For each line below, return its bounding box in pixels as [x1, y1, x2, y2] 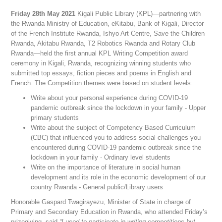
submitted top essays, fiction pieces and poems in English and [11, 69, 192, 77]
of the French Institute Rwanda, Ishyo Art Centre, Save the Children [11, 30, 205, 37]
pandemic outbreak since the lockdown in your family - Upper [31, 104, 206, 111]
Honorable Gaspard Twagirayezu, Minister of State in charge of [11, 198, 191, 206]
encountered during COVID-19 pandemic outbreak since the [31, 144, 202, 151]
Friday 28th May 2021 [11, 10, 76, 17]
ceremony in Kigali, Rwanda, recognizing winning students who [11, 59, 191, 67]
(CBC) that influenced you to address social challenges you [31, 134, 201, 141]
